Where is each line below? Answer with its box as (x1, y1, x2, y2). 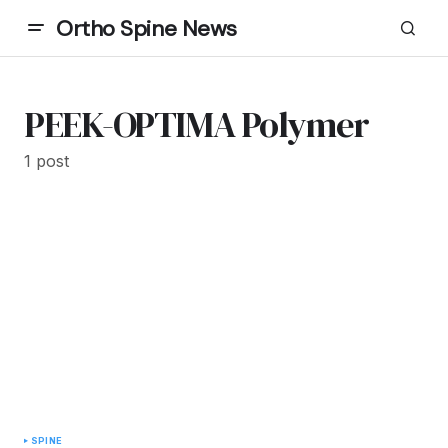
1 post (24, 151, 69, 171)
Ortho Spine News (56, 13, 237, 43)
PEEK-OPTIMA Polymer (24, 100, 369, 149)
